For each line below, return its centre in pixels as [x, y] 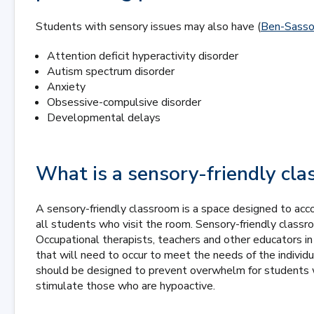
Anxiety [66, 87]
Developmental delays [104, 118]
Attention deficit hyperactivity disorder [143, 56]
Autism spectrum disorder [111, 71]
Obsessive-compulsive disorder [124, 102]
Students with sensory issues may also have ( [148, 27]
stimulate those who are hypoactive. [125, 286]
